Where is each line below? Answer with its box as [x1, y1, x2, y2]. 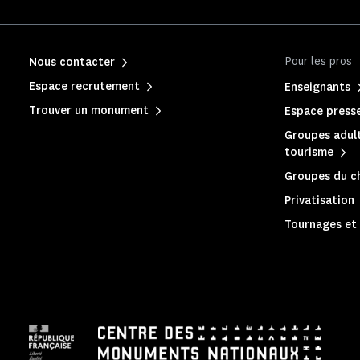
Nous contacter [29, 55, 115, 70]
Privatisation [284, 193, 354, 208]
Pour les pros [284, 54, 352, 69]
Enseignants [284, 80, 350, 95]
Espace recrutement [29, 79, 140, 94]
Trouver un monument [29, 103, 149, 118]
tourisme [284, 145, 333, 160]
